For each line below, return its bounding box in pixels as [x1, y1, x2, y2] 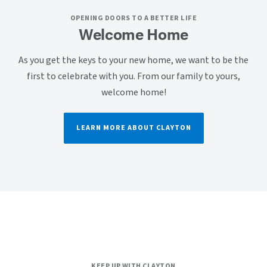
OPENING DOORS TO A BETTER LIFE [70, 13, 197, 23]
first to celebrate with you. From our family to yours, [27, 70, 240, 83]
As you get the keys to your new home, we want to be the [18, 54, 249, 67]
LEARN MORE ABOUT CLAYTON [76, 123, 191, 133]
